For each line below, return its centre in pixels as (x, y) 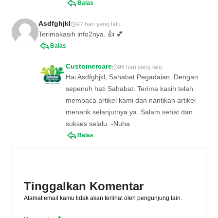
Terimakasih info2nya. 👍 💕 (81, 34)
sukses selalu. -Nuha (98, 123)
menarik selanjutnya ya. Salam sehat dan (129, 112)
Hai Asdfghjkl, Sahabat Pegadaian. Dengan (132, 77)
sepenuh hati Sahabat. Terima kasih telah (129, 88)
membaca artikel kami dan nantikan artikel (131, 100)
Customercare (89, 66)
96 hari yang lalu (140, 67)
